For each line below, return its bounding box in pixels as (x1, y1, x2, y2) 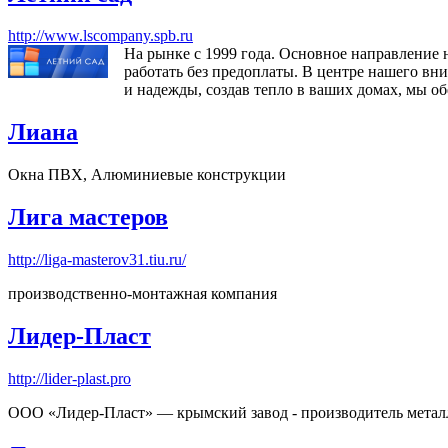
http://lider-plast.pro (8, 369, 131, 387)
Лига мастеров (8, 204, 168, 231)
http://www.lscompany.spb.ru (8, 27, 193, 45)
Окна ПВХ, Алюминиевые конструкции (8, 166, 286, 184)
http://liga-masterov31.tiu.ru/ (8, 251, 186, 269)
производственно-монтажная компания (8, 285, 277, 303)
